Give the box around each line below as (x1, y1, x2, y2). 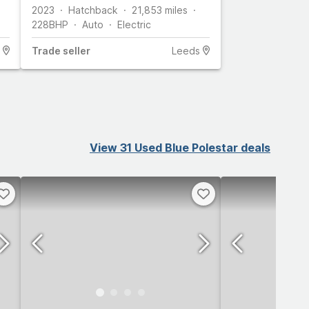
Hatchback (68, 3, 118, 16)
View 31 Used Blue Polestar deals (90, 140, 270, 154)
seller (61, 44, 90, 57)
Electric (117, 18, 151, 30)
